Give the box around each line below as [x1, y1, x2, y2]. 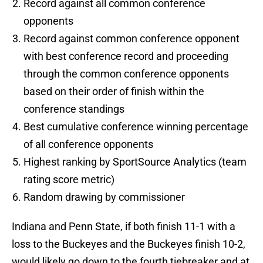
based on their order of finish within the [23, 85, 204, 98]
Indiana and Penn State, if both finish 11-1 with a [12, 220, 235, 233]
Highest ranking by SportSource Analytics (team [23, 156, 247, 168]
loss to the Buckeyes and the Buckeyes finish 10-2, [12, 238, 245, 251]
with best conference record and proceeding [23, 50, 228, 63]
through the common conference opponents [23, 68, 229, 80]
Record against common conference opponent [23, 32, 240, 45]
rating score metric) [23, 173, 114, 186]
